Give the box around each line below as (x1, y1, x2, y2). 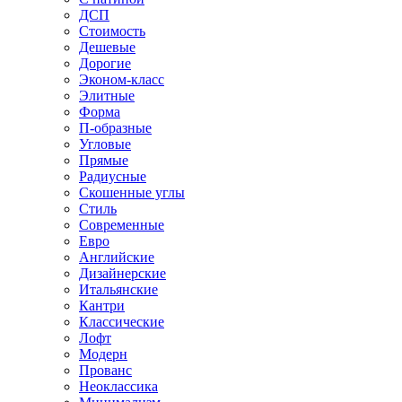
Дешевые (79, 39, 135, 55)
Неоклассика (79, 378, 158, 394)
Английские (79, 249, 154, 265)
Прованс (79, 362, 132, 378)
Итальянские (79, 281, 158, 297)
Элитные (79, 87, 135, 103)
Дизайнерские (79, 265, 166, 281)
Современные (79, 216, 164, 232)
